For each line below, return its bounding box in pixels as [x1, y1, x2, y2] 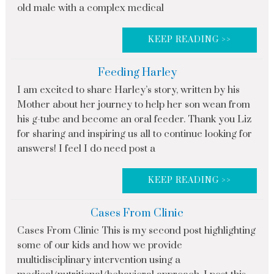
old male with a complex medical [17, 2, 164, 15]
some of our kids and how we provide [17, 239, 182, 252]
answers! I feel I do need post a [17, 143, 155, 155]
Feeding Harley [97, 65, 177, 80]
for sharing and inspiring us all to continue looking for [17, 128, 252, 141]
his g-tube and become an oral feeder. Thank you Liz [17, 113, 251, 126]
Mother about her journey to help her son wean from [17, 98, 250, 111]
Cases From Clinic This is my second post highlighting [17, 224, 256, 237]
